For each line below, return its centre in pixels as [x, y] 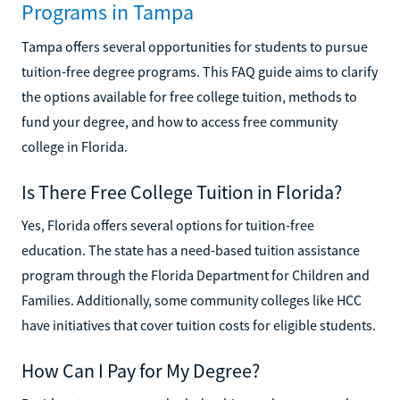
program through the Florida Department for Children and [196, 275]
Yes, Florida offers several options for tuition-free [168, 225]
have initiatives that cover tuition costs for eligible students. [199, 325]
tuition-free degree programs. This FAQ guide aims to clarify [200, 71]
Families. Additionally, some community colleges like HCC [192, 300]
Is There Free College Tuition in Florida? [182, 192]
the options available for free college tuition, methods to [189, 96]
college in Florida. [75, 146]
